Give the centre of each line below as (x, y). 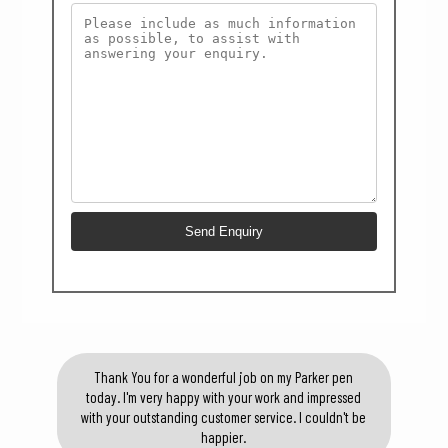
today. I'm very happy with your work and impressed (224, 397)
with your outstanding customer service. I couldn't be (224, 417)
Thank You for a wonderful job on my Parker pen (224, 377)
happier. (224, 437)
